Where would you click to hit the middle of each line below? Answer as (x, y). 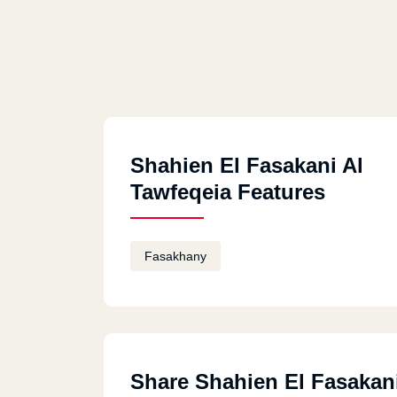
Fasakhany (175, 256)
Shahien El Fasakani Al (247, 165)
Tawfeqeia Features (228, 192)
